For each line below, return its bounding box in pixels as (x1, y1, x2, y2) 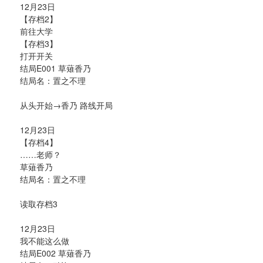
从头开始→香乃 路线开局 (20, 99, 113, 111)
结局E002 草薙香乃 (20, 247, 91, 259)
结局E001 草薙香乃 (20, 62, 91, 74)
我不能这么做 (20, 234, 69, 247)
